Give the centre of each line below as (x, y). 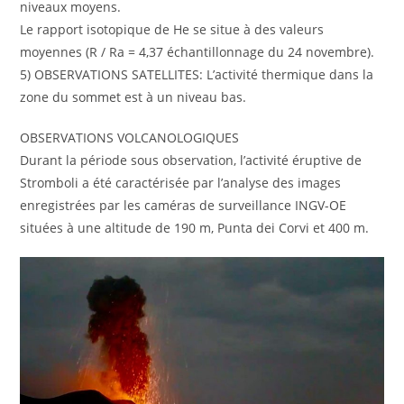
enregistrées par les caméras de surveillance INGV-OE (184, 206)
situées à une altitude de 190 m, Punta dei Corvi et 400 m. (195, 228)
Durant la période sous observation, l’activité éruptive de (191, 161)
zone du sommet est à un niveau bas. (133, 97)
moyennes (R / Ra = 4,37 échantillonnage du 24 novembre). (197, 52)
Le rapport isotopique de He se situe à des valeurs (172, 30)
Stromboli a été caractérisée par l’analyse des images (181, 183)
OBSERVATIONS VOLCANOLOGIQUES (130, 138)
